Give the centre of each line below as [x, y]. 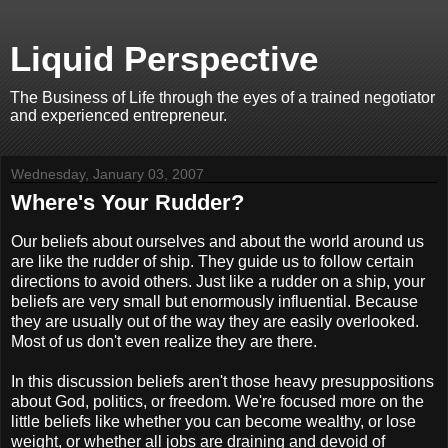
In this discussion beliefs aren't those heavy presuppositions [222, 381]
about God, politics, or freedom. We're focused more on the [217, 401]
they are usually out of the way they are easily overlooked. [215, 321]
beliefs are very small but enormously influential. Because [214, 301]
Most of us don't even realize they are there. [164, 341]
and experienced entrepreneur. [118, 115]
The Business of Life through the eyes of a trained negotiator [222, 97]
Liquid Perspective [164, 59]
